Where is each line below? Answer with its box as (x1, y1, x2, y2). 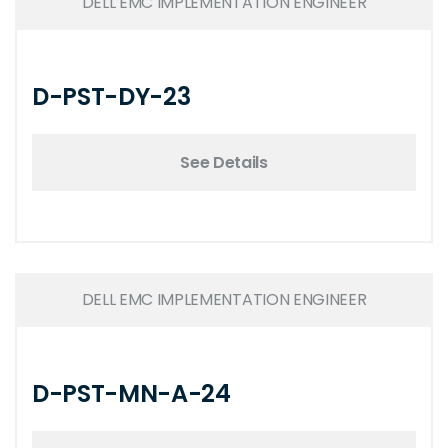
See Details (180, 150, 268, 174)
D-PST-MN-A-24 (32, 377, 231, 410)
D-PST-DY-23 (32, 80, 191, 113)
